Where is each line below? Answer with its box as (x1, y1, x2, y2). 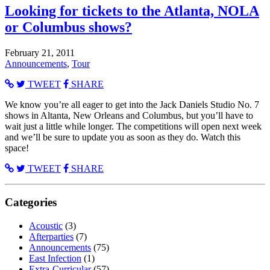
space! (5, 142, 29, 153)
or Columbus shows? (5, 19, 132, 35)
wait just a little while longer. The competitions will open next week (5, 121, 262, 131)
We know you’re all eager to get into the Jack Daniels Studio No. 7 (5, 99, 259, 110)
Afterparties (29, 231, 74, 242)
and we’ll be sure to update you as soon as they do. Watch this (5, 131, 240, 142)
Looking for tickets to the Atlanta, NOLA (5, 2, 259, 19)
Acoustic (29, 221, 63, 231)
